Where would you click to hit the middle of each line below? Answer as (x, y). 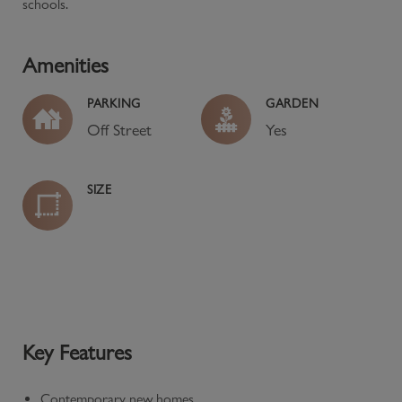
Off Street (119, 129)
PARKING (114, 103)
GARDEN (293, 103)
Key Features (77, 352)
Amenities (66, 65)
